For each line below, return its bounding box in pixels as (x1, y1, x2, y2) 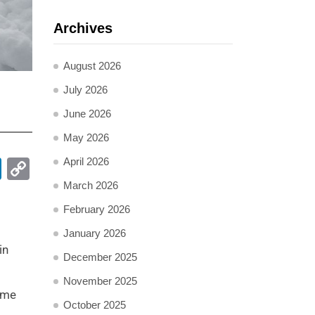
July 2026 (63, 84, 108, 96)
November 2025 (63, 275, 137, 287)
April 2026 (63, 155, 109, 167)
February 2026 (63, 203, 130, 215)
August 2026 (63, 60, 121, 72)
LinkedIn (1, 155, 86, 182)
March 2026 (63, 179, 118, 191)
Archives (53, 20, 112, 36)
